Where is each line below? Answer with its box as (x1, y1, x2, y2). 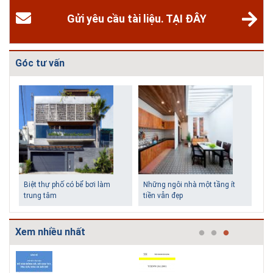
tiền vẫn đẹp (143, 191, 183, 200)
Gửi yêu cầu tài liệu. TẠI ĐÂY (66, 12, 207, 26)
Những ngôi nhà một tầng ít (143, 180, 235, 189)
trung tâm (24, 191, 57, 200)
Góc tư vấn (15, 57, 65, 69)
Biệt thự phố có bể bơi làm (24, 180, 110, 189)
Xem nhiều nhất (15, 225, 85, 238)
